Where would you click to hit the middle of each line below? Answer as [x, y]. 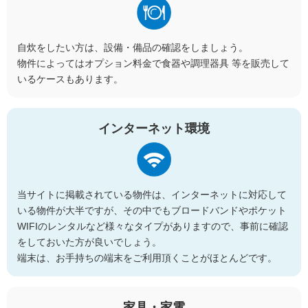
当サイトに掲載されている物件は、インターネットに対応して [152, 194]
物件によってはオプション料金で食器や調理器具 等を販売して [153, 63]
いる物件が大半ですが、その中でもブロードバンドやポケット [152, 210]
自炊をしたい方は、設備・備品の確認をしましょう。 [133, 47]
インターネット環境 [154, 128]
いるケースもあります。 [70, 79]
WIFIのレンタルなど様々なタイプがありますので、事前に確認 [153, 226]
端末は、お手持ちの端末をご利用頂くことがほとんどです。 [147, 257]
